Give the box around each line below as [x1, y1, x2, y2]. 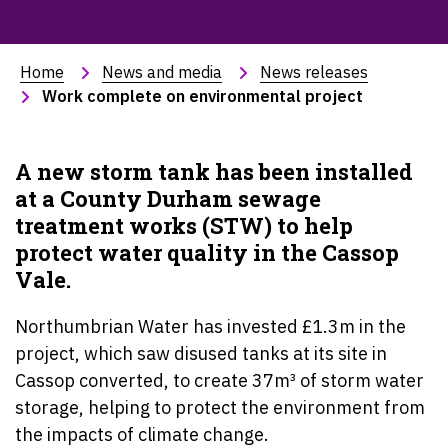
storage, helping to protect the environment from [15, 396, 425, 419]
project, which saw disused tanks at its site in [15, 342, 387, 365]
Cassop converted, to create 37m [15, 369, 290, 392]
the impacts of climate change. [15, 423, 269, 446]
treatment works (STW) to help [15, 211, 353, 240]
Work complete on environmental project [42, 86, 363, 106]
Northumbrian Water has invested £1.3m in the [15, 315, 406, 338]
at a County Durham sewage [15, 184, 321, 213]
